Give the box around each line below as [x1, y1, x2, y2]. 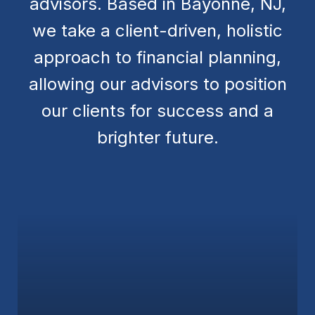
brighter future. [96, 127, 219, 148]
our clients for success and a [41, 100, 274, 121]
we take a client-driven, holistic [32, 20, 283, 41]
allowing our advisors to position [28, 73, 287, 94]
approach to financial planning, [34, 46, 281, 67]
